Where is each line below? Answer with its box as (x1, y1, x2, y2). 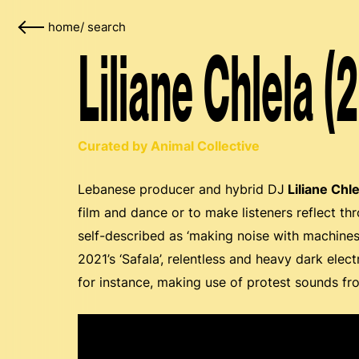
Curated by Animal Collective (78, 138, 260, 154)
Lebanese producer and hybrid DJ (78, 181, 284, 197)
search (87, 20, 126, 34)
